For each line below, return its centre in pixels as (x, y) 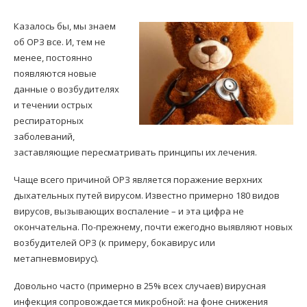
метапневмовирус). (56, 258)
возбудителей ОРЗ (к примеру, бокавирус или (114, 243)
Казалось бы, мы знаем (65, 26)
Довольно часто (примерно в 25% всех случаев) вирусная (140, 286)
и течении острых (53, 105)
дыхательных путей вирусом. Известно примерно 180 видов (147, 195)
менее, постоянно (53, 58)
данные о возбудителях (66, 89)
